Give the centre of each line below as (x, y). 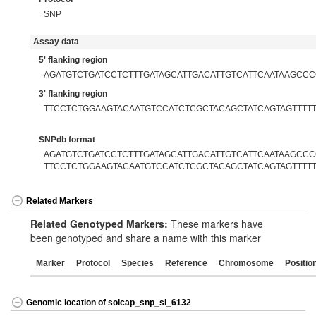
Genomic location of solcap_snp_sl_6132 (109, 303)
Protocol (93, 263)
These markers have (215, 224)
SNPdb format (67, 140)
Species (138, 263)
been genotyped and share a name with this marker (146, 238)
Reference (186, 263)
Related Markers (60, 201)
